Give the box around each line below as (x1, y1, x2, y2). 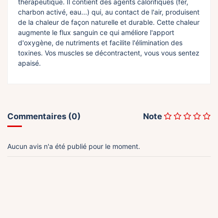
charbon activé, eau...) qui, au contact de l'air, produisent (18, 8, 200, 17)
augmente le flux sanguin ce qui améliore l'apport (18, 28, 174, 37)
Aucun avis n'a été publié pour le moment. (7, 142, 140, 151)
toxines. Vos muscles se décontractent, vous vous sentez (18, 49, 200, 57)
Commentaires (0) (7, 111, 81, 122)
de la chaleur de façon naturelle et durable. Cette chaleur (18, 18, 200, 27)
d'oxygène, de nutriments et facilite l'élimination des (18, 38, 182, 47)
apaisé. (18, 59, 41, 68)
